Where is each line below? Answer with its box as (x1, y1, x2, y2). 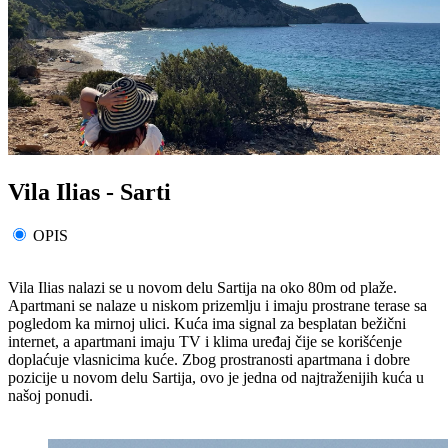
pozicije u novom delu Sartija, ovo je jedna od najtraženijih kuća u (8, 369, 424, 387)
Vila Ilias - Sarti (8, 178, 171, 205)
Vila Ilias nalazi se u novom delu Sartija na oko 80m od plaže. (8, 279, 397, 297)
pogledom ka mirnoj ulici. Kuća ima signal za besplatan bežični (8, 315, 406, 333)
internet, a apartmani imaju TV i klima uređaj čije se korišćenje (8, 333, 402, 351)
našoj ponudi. (8, 387, 93, 405)
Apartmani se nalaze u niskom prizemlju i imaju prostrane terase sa (8, 297, 427, 315)
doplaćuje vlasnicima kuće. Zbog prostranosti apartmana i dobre (8, 351, 410, 369)
